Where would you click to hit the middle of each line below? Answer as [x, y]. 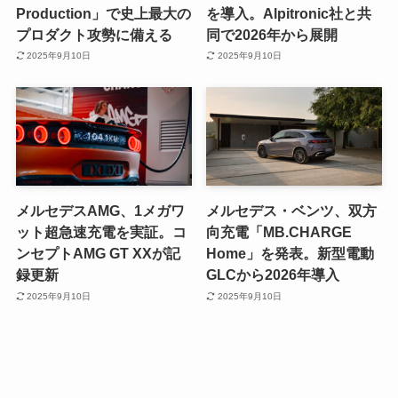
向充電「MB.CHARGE [279, 232]
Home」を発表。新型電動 [291, 254]
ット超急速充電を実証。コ [101, 232]
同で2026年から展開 [272, 34]
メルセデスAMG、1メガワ [100, 211]
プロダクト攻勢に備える [94, 34]
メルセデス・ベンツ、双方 [292, 211]
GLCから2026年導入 [273, 275]
